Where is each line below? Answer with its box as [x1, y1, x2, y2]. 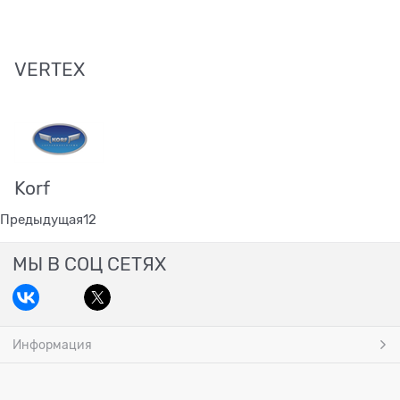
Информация [12, 337, 92, 352]
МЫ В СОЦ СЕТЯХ [12, 254, 166, 275]
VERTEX [14, 59, 85, 81]
